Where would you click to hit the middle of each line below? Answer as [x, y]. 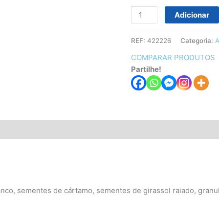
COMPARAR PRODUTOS [173, 57]
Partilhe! [146, 69]
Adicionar [192, 15]
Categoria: [197, 41]
